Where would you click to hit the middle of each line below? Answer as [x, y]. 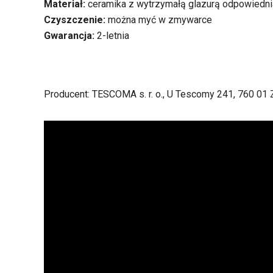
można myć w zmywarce [160, 20]
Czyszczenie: [76, 20]
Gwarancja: [70, 36]
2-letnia [113, 36]
